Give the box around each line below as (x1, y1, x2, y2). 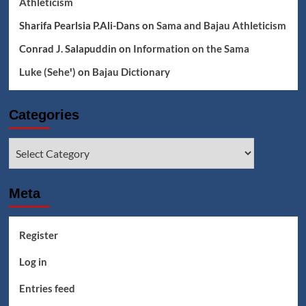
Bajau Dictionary (92, 66, 170, 78)
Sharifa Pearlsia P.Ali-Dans (18, 19, 140, 31)
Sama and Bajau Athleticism (156, 19, 286, 31)
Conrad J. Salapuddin (18, 42, 117, 55)
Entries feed (18, 282, 75, 294)
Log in (18, 255, 47, 268)
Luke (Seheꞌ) (18, 66, 76, 78)
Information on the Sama (133, 42, 249, 55)
